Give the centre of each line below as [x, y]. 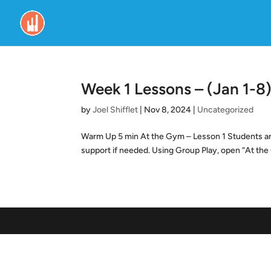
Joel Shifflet [116, 110]
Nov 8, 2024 [168, 110]
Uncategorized [226, 110]
